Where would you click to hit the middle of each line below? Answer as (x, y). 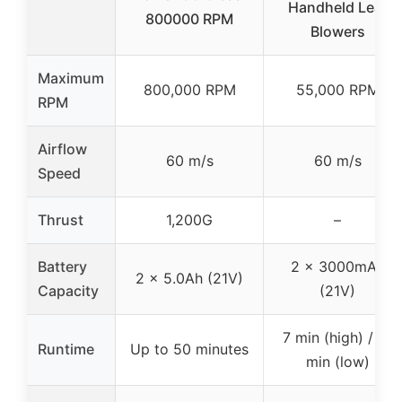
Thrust (61, 219)
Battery (62, 266)
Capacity (68, 290)
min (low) (337, 361)
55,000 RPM (337, 89)
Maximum (71, 78)
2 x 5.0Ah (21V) (189, 278)
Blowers (337, 31)
